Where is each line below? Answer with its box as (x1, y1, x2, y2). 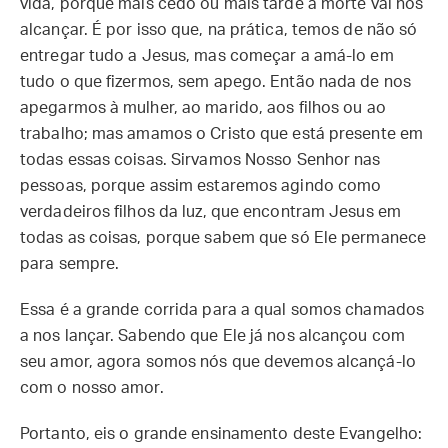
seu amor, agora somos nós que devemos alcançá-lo (20, 354, 416, 370)
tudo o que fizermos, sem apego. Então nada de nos (20, 74, 411, 90)
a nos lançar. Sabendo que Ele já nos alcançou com (20, 328, 405, 344)
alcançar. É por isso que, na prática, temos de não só (20, 22, 418, 38)
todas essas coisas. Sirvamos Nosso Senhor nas (20, 152, 381, 168)
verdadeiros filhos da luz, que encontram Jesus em (20, 204, 401, 220)
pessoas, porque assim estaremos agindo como (20, 178, 382, 194)
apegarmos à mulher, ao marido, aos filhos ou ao (20, 100, 386, 116)
